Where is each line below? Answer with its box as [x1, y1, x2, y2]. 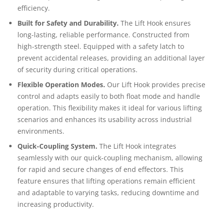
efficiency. [17, 3, 50, 13]
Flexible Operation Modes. [17, 80, 108, 90]
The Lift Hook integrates [99, 141, 177, 151]
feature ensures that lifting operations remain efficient [17, 176, 196, 186]
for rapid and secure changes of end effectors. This [17, 165, 184, 174]
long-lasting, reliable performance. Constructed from [17, 30, 190, 40]
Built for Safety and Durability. [17, 18, 121, 28]
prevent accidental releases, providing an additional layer [17, 53, 205, 63]
